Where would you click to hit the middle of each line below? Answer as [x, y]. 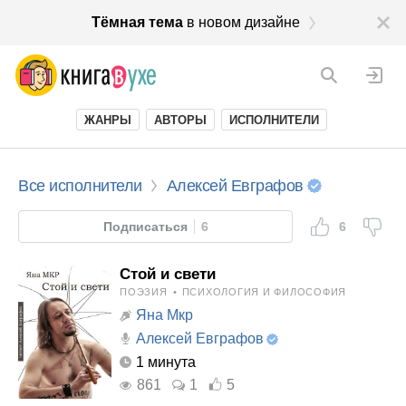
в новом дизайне [243, 22]
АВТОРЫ [180, 120]
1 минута [166, 362]
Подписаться [145, 227]
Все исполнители [80, 186]
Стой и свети [168, 274]
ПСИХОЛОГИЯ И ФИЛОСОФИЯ [264, 292]
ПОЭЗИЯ [144, 292]
